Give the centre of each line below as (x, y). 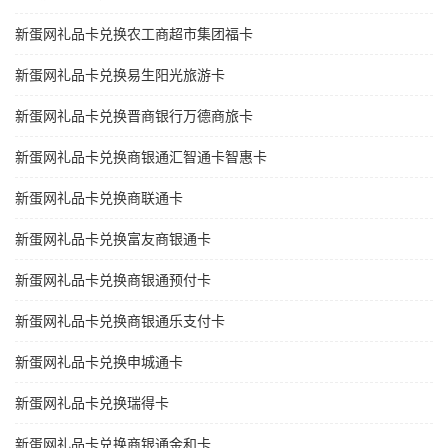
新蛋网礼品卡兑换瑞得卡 (92, 403)
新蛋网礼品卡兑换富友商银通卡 (113, 239)
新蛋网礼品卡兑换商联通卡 (99, 198)
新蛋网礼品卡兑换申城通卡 (99, 362)
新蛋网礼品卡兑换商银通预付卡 (113, 280)
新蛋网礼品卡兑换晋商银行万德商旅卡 (134, 116)
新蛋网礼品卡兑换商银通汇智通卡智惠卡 (141, 157)
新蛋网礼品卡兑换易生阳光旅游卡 (120, 75)
